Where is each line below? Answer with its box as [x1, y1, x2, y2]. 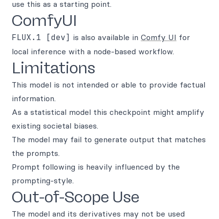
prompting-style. [12, 175, 74, 185]
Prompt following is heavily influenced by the [12, 162, 180, 172]
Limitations [12, 59, 95, 77]
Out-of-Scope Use [12, 188, 139, 206]
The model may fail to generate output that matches [12, 134, 206, 144]
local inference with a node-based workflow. [12, 46, 174, 56]
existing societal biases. [12, 121, 98, 131]
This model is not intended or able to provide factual [12, 80, 205, 89]
